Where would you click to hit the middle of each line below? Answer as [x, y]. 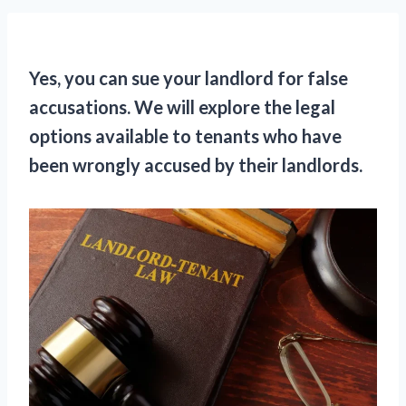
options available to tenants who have [185, 136]
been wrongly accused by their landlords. [196, 165]
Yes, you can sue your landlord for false [188, 78]
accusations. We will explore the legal [182, 107]
